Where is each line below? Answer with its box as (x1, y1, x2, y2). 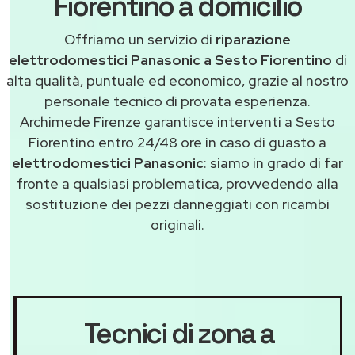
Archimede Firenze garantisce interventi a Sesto (20, 113, 335, 132)
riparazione (216, 30, 291, 49)
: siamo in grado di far (204, 154, 343, 173)
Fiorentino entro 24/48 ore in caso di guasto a (29, 133, 326, 152)
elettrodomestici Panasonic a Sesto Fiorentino (8, 51, 332, 70)
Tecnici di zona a (83, 316, 274, 352)
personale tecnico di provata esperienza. (44, 92, 311, 111)
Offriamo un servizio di (64, 30, 216, 49)
